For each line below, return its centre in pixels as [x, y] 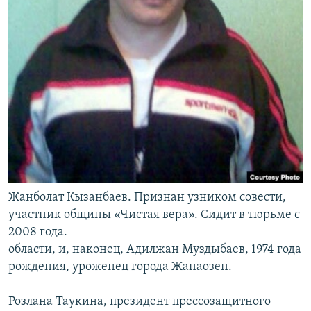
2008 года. [38, 232]
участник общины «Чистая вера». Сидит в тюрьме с [154, 215]
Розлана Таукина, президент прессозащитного [140, 301]
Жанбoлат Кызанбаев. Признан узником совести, [147, 197]
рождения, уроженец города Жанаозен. [120, 267]
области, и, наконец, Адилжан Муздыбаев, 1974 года [155, 249]
